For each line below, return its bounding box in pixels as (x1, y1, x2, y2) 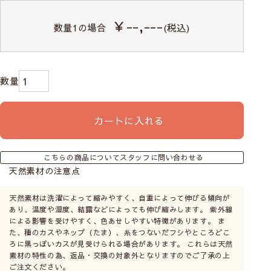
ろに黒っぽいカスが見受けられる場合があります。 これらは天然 (9, 238, 233, 249)
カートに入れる (94, 113, 165, 127)
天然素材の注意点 (9, 164, 80, 177)
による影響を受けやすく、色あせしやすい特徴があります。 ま (9, 215, 226, 226)
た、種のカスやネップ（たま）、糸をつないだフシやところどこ (9, 227, 230, 237)
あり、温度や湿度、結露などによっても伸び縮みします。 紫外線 (9, 204, 233, 214)
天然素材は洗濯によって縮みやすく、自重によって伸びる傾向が (9, 192, 230, 203)
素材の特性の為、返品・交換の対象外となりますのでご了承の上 (9, 250, 230, 260)
